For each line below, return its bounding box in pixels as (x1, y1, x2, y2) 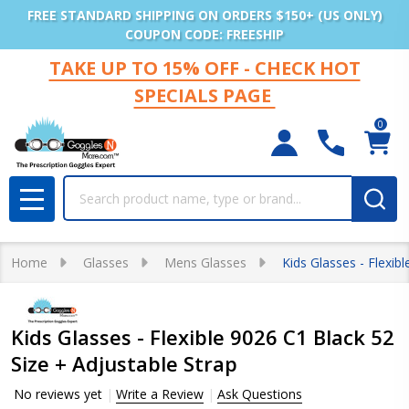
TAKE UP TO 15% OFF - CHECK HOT (48, 56, 361, 80)
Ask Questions (217, 385, 302, 403)
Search (63, 176, 110, 196)
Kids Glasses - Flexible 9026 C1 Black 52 (11, 323, 394, 351)
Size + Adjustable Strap (11, 350, 237, 377)
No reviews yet (14, 385, 106, 403)
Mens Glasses (164, 254, 246, 271)
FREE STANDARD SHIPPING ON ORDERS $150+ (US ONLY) (26, 6, 383, 24)
